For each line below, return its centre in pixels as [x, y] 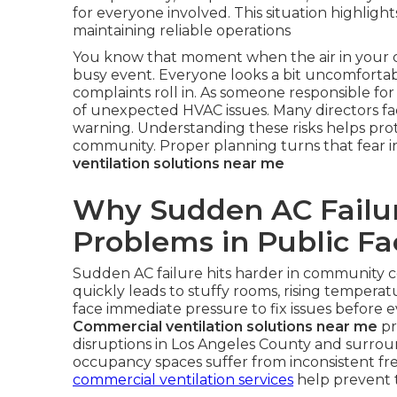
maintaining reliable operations [182, 30]
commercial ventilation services [183, 379]
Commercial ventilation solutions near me [225, 326]
